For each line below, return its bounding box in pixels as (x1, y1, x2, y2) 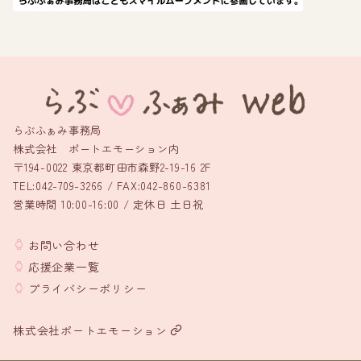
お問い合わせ (27, 237, 100, 253)
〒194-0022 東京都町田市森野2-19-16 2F (13, 160, 211, 175)
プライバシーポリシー (27, 280, 147, 297)
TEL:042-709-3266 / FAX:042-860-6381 (13, 178, 211, 193)
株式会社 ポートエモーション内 (13, 141, 180, 156)
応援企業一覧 (27, 259, 100, 275)
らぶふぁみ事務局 (13, 122, 102, 138)
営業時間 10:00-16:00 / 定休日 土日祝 (13, 197, 204, 212)
